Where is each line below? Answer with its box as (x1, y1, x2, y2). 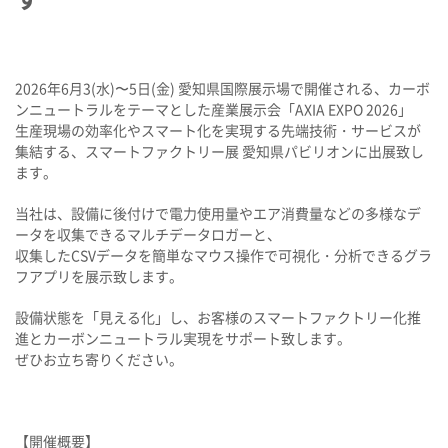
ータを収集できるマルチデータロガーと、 (15, 224, 281, 244)
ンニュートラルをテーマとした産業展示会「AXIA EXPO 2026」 (15, 99, 412, 119)
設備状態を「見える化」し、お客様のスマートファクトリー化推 (15, 307, 421, 327)
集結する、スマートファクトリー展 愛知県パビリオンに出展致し (15, 141, 424, 161)
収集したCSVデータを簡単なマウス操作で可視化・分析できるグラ (15, 245, 432, 265)
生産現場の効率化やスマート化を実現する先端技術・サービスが (15, 120, 421, 140)
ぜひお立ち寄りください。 (15, 349, 183, 369)
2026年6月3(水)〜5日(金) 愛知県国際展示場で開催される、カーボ (15, 78, 430, 98)
